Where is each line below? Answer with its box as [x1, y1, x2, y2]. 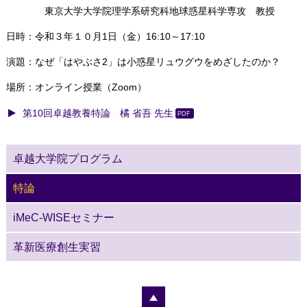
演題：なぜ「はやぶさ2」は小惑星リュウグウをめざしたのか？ [5, 56, 280, 67]
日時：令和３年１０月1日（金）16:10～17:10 [5, 31, 205, 42]
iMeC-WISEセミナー [12, 212, 114, 224]
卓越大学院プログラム [12, 153, 123, 165]
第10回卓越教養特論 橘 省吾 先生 [22, 108, 173, 119]
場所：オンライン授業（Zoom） [5, 82, 147, 93]
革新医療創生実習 [12, 241, 101, 254]
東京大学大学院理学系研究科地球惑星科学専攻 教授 [5, 5, 275, 16]
